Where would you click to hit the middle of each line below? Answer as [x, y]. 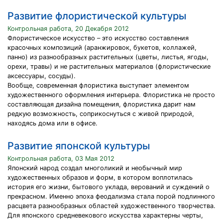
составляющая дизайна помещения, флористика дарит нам [102, 104]
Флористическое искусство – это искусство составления [98, 38]
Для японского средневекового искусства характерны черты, [105, 215]
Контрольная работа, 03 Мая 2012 [61, 159]
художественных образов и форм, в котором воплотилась [100, 177]
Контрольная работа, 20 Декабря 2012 [68, 29]
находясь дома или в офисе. [53, 123]
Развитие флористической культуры [97, 16]
